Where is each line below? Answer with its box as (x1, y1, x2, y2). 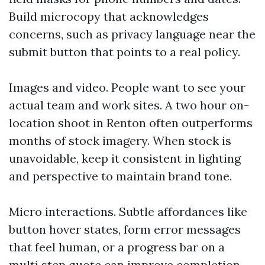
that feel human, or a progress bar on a (9, 240, 225, 254)
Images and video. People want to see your (9, 80, 245, 95)
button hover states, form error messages (9, 222, 241, 237)
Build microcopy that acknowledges (9, 9, 209, 24)
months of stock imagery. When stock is (9, 133, 231, 148)
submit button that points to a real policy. (9, 44, 240, 59)
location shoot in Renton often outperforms (9, 115, 253, 130)
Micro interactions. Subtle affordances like (9, 204, 247, 219)
